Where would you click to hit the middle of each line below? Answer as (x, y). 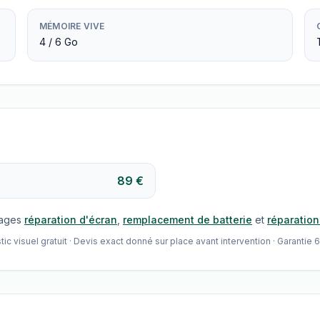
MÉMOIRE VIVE (72, 26)
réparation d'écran (71, 220)
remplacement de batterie (187, 220)
